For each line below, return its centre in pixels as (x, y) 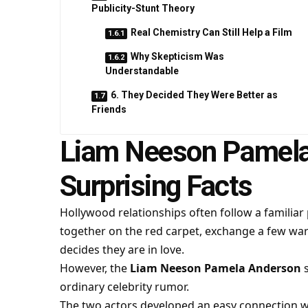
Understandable (142, 71)
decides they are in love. (122, 250)
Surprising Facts (156, 186)
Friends (109, 109)
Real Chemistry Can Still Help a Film (211, 32)
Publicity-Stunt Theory (143, 8)
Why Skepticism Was (177, 56)
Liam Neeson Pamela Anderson (215, 268)
